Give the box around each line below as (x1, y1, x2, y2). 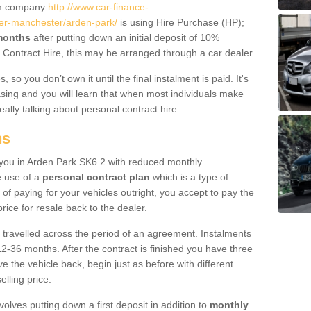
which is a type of (150, 171, 228, 183)
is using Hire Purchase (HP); (117, 17, 244, 28)
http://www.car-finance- (48, 1, 149, 12)
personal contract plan (42, 171, 150, 183)
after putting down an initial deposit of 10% (31, 32, 219, 43)
